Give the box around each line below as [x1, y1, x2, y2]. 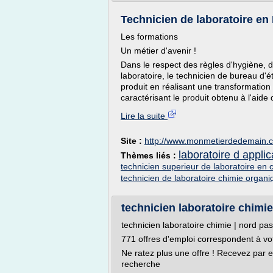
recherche [121, 259, 160, 269]
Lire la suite [121, 111, 168, 121]
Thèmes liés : [121, 151, 179, 160]
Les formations [121, 32, 178, 41]
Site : [121, 136, 144, 146]
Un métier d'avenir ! [121, 46, 196, 55]
